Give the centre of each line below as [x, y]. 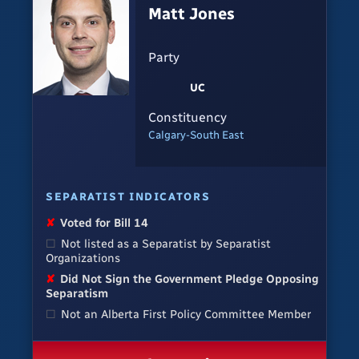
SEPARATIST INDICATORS [128, 197]
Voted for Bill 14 [105, 223]
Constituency [188, 117]
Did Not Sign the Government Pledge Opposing [190, 279]
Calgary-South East [196, 134]
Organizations [83, 258]
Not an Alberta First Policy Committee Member [186, 315]
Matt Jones [192, 14]
